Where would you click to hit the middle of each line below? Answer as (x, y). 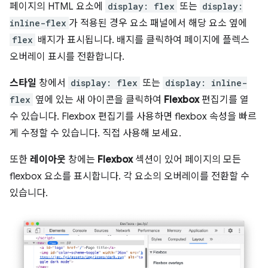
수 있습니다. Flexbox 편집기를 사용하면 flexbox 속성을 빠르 (133, 116)
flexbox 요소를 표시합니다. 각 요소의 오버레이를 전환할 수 (130, 176)
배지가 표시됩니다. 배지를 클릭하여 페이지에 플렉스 (142, 40)
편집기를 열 (224, 100)
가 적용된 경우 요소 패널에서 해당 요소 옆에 (158, 23)
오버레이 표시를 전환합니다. (67, 57)
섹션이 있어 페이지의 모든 (187, 159)
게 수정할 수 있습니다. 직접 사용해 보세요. (95, 133)
